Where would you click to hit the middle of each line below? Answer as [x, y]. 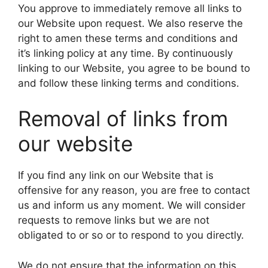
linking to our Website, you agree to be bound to [134, 68]
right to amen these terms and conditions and [128, 38]
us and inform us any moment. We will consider [132, 205]
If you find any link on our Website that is [116, 175]
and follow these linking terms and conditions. [129, 83]
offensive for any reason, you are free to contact [134, 190]
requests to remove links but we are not [114, 220]
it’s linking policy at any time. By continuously [125, 53]
